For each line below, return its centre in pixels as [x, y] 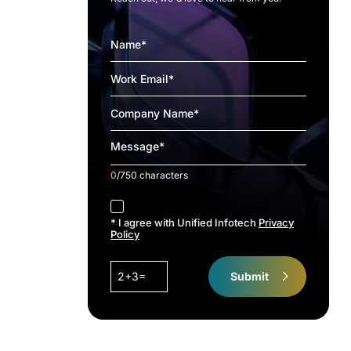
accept [127, 202]
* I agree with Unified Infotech [185, 223]
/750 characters [152, 175]
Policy [125, 234]
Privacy [276, 223]
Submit [250, 276]
